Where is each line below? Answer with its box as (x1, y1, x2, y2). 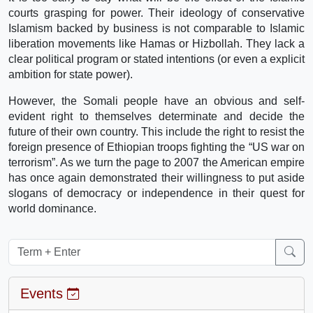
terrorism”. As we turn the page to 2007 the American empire (8, 156, 305, 168)
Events (20, 285, 67, 301)
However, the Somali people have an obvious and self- (8, 94, 305, 107)
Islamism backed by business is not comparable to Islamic (8, 22, 305, 34)
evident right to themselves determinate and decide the (8, 110, 305, 122)
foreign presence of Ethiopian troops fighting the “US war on (8, 140, 305, 153)
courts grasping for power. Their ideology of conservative (8, 6, 305, 19)
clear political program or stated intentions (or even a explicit (8, 52, 305, 65)
